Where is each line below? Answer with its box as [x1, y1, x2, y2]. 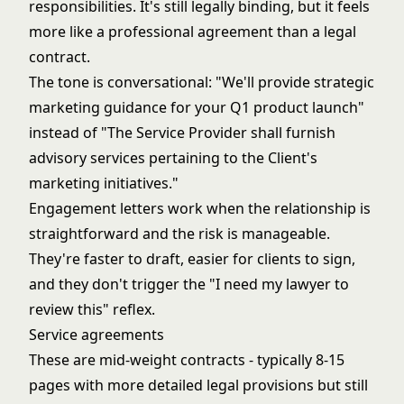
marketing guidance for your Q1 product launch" [29, 97, 364, 117]
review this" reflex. [29, 299, 155, 319]
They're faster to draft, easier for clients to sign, [29, 249, 355, 269]
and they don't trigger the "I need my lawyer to [29, 274, 349, 294]
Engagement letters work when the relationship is [29, 198, 371, 218]
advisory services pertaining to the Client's [29, 148, 317, 168]
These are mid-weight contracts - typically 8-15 [29, 350, 344, 370]
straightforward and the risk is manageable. [29, 224, 330, 243]
